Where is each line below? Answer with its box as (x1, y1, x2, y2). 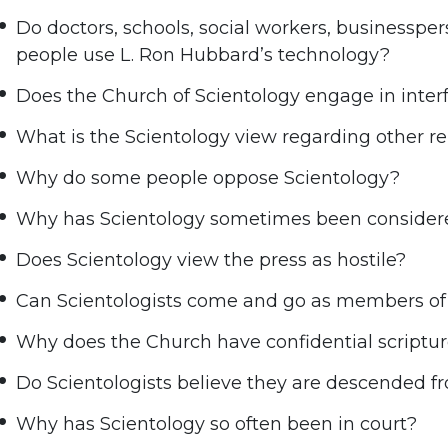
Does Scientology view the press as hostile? (16, 249, 407, 272)
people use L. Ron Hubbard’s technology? (16, 44, 391, 67)
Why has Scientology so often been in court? (16, 413, 418, 436)
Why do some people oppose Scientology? (16, 167, 401, 190)
